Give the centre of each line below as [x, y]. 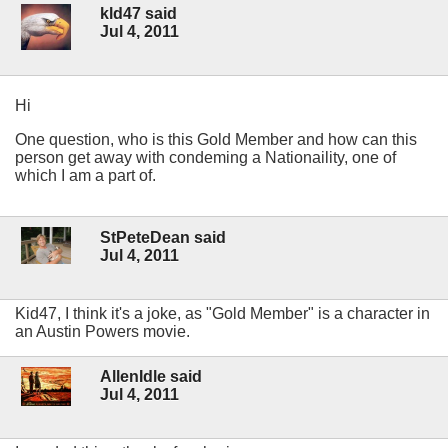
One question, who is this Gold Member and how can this [216, 140]
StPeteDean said [163, 237]
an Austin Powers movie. [102, 331]
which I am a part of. [85, 176]
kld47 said [138, 14]
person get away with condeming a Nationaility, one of [205, 158]
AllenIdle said [151, 376]
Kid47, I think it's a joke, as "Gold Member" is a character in [222, 313]
